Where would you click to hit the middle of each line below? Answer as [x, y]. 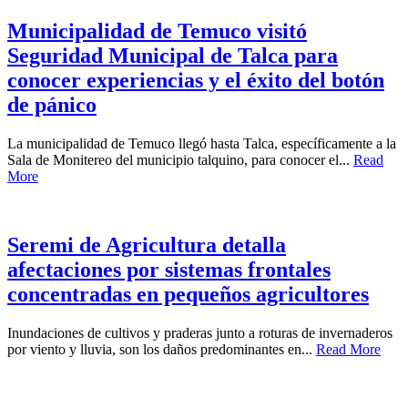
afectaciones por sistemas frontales [169, 270]
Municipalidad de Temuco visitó [157, 31]
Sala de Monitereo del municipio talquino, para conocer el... [180, 159]
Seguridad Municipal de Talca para [173, 55]
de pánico [52, 104]
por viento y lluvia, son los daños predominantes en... [162, 350]
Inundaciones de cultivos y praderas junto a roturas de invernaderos [200, 333]
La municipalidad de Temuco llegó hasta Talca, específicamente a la [202, 143]
